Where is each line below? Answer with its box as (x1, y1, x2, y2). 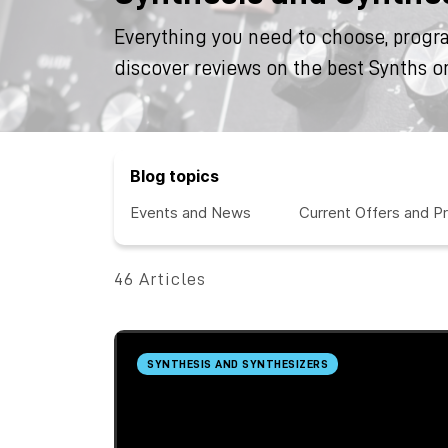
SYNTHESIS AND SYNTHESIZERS (147, 358, 328, 370)
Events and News (130, 203, 251, 222)
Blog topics (130, 166, 219, 186)
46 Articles (114, 270, 206, 288)
